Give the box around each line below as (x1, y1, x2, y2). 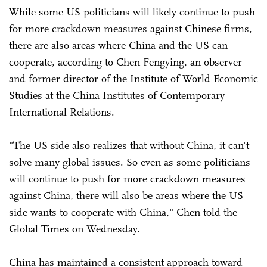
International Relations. (9, 105, 114, 119)
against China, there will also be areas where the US (9, 188, 243, 202)
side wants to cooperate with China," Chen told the (9, 205, 237, 219)
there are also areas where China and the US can (9, 38, 228, 52)
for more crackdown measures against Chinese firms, (9, 21, 252, 35)
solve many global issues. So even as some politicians (9, 155, 250, 169)
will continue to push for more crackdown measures (9, 172, 246, 185)
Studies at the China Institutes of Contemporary (9, 88, 225, 102)
